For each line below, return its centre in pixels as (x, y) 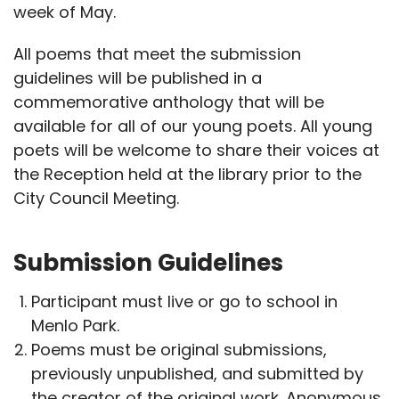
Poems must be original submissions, (179, 349)
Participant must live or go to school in (185, 301)
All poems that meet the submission (158, 53)
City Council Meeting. (97, 198)
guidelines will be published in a (138, 77)
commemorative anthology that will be (169, 102)
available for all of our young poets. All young (193, 126)
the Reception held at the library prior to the (188, 174)
